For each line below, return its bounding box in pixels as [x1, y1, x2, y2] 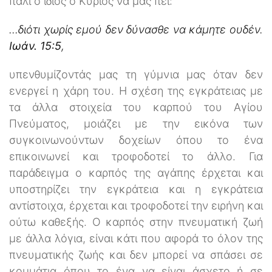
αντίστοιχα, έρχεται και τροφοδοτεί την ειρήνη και [9, 199, 263, 212]
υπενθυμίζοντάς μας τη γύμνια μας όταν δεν [9, 67, 263, 81]
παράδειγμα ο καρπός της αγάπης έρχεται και [9, 166, 263, 179]
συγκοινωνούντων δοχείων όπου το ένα [9, 133, 263, 146]
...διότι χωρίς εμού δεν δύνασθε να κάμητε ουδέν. [9, 22, 263, 36]
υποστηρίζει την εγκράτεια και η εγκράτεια [9, 182, 263, 195]
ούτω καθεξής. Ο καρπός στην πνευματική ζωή [9, 215, 263, 228]
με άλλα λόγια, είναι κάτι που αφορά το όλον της [9, 231, 263, 245]
